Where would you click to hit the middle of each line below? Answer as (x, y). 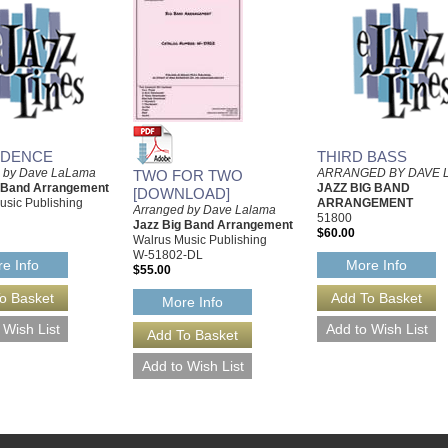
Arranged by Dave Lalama (204, 209)
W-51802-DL (168, 254)
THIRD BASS (362, 156)
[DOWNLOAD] (181, 193)
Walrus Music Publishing (200, 239)
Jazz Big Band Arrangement (213, 224)
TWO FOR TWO (188, 175)
